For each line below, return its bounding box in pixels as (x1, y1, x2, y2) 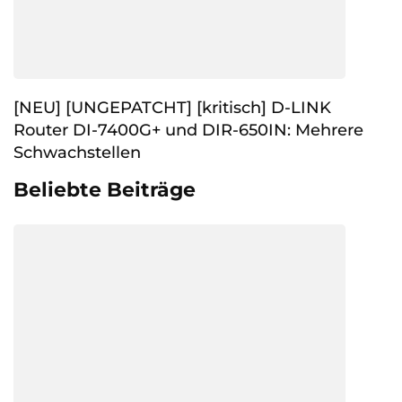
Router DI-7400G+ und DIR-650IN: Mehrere (13, 119, 363, 140)
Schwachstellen (13, 142, 141, 162)
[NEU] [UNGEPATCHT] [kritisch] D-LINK (13, 97, 331, 118)
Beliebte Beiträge (13, 177, 196, 202)
